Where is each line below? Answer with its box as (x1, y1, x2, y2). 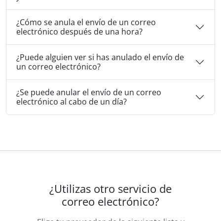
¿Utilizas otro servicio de (49, 181, 172, 196)
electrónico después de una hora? (16, 26, 143, 37)
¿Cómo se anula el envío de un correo (16, 16, 156, 28)
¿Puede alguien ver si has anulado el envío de (16, 51, 184, 63)
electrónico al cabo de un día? (16, 96, 127, 107)
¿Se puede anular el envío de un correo (16, 86, 161, 98)
